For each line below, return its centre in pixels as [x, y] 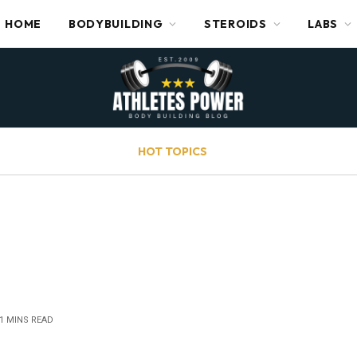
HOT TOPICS [173, 151]
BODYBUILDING [116, 24]
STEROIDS [235, 24]
